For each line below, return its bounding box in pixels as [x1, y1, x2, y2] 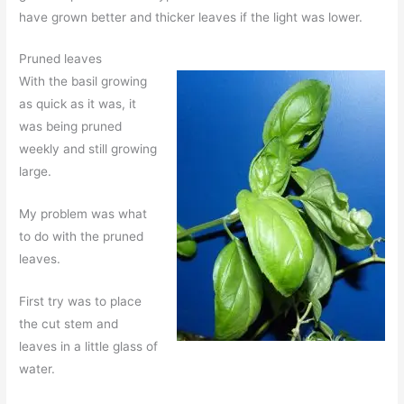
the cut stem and [19, 317, 119, 332]
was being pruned [19, 119, 123, 134]
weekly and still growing [19, 142, 158, 157]
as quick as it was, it [19, 96, 137, 112]
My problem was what [19, 207, 148, 222]
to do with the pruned [19, 229, 144, 244]
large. [19, 164, 52, 179]
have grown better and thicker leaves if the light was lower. [19, 9, 363, 24]
